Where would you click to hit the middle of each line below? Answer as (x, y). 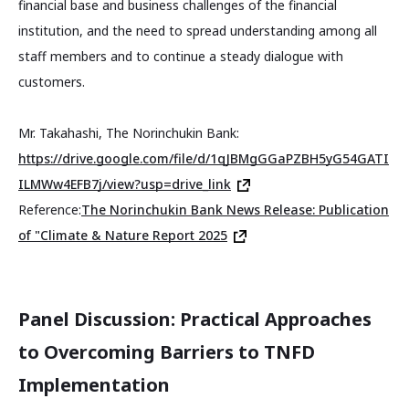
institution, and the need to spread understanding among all (198, 30)
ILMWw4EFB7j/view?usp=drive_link (125, 184)
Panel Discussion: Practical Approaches (195, 319)
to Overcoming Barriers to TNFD (167, 351)
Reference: (50, 209)
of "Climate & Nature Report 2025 (123, 235)
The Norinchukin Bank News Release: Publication (235, 209)
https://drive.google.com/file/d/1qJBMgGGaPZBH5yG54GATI (204, 158)
